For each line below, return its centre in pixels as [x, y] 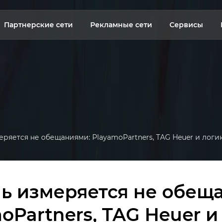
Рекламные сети [121, 25]
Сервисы [186, 25]
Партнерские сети [38, 25]
